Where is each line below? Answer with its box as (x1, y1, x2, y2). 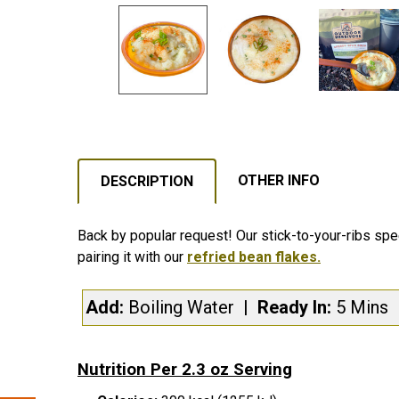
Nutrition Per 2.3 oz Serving (77, 360, 292, 379)
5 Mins (336, 297, 397, 318)
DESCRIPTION (101, 173, 193, 190)
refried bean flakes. (187, 248, 321, 265)
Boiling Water (128, 297, 243, 318)
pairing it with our (77, 248, 187, 265)
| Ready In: (243, 297, 336, 318)
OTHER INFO (238, 172, 320, 189)
